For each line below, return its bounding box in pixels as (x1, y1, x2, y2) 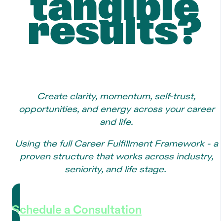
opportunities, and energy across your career (18, 105, 215, 114)
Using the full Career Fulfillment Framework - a (15, 139, 218, 148)
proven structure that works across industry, (19, 152, 214, 161)
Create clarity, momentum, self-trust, (37, 92, 196, 102)
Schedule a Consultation (12, 204, 142, 216)
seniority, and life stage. (65, 165, 168, 174)
